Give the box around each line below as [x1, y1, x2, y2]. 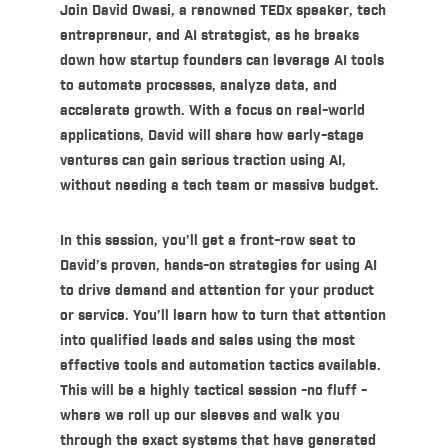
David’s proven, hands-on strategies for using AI [59, 257, 377, 276]
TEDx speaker [259, 2, 349, 21]
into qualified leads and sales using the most [59, 332, 355, 351]
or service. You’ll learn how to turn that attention [59, 307, 386, 326]
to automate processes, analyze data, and [59, 77, 337, 96]
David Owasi [91, 2, 171, 21]
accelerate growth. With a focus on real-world [59, 102, 365, 121]
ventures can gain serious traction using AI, [59, 152, 346, 171]
